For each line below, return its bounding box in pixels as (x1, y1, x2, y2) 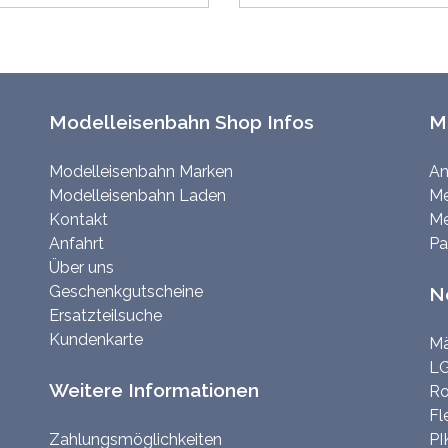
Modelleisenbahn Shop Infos (49, 111, 314, 133)
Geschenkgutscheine (49, 282, 203, 301)
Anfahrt (49, 234, 104, 253)
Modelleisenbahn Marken (49, 162, 233, 181)
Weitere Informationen (49, 379, 259, 401)
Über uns (49, 258, 114, 277)
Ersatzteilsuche (49, 306, 162, 325)
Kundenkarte (49, 330, 143, 349)
